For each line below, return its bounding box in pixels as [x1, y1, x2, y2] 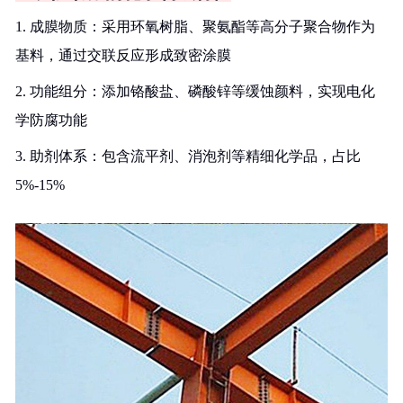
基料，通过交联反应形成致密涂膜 [15, 48, 231, 63]
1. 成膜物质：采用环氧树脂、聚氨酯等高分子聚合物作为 [15, 19, 375, 34]
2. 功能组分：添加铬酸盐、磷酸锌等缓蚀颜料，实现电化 [15, 84, 375, 99]
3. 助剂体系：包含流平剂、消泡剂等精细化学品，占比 [15, 148, 361, 164]
